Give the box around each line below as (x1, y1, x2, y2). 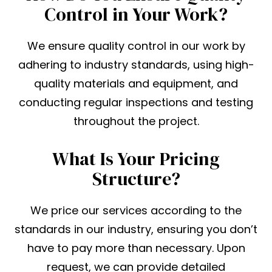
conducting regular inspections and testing (19, 95, 253, 110)
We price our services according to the (30, 203, 242, 219)
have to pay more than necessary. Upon (27, 240, 245, 256)
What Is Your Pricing (52, 146, 220, 172)
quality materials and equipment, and (34, 76, 238, 92)
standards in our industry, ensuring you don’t (15, 222, 257, 237)
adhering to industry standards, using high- (18, 57, 254, 73)
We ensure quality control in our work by (27, 38, 245, 54)
